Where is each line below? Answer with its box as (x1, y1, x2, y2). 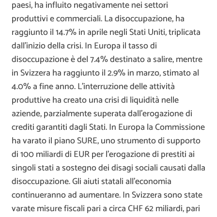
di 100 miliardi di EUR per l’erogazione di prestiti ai (12, 147, 195, 162)
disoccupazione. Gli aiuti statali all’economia (12, 174, 171, 189)
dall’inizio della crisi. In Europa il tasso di (12, 39, 157, 54)
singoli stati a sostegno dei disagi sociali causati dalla (12, 161, 205, 176)
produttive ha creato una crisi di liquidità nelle (12, 93, 179, 108)
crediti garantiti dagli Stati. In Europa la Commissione (12, 120, 205, 135)
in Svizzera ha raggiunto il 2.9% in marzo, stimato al (12, 66, 199, 81)
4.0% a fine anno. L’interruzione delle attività (12, 79, 175, 94)
